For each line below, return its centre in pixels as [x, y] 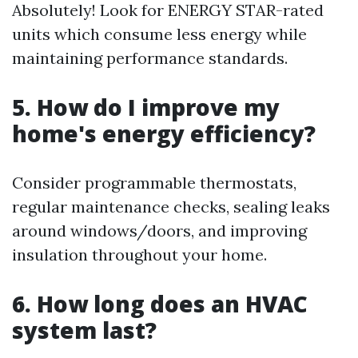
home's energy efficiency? [164, 133]
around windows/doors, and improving [159, 230]
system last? [84, 330]
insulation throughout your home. [139, 254]
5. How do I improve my [146, 107]
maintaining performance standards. [150, 58]
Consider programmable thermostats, [154, 182]
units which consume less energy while [159, 34]
